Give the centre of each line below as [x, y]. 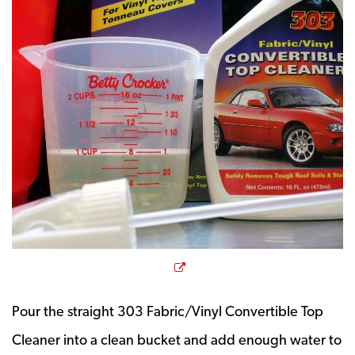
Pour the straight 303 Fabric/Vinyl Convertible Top [168, 311]
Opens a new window [256, 265]
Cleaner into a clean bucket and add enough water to [177, 339]
